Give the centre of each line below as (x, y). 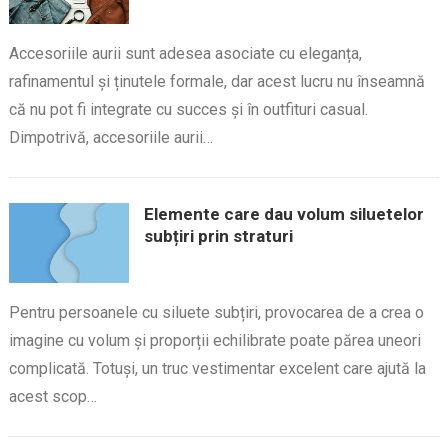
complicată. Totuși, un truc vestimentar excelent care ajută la (217, 368)
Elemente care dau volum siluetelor (283, 214)
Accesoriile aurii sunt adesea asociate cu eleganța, (185, 53)
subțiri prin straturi (218, 236)
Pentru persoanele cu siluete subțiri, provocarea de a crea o (216, 312)
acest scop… (52, 396)
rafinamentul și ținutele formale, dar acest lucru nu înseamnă (216, 81)
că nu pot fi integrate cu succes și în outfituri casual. (188, 109)
